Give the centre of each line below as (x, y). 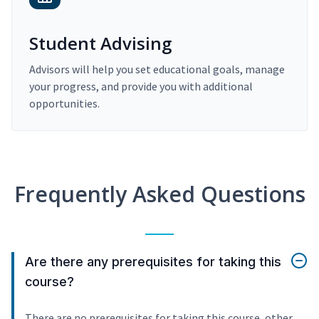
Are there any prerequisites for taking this (153, 262)
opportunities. (64, 104)
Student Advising (100, 43)
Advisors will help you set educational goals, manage (157, 69)
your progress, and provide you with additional (141, 87)
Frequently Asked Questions (159, 194)
